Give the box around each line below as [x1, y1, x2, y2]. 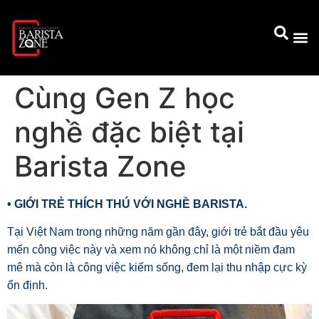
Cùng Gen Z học [14, 80, 235, 115]
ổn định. [7, 278, 48, 291]
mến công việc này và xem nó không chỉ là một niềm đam [7, 243, 295, 256]
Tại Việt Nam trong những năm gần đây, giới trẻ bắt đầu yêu [7, 225, 309, 238]
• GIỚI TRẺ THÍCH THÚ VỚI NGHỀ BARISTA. [7, 197, 247, 210]
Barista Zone [14, 148, 187, 184]
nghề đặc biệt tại [14, 114, 244, 150]
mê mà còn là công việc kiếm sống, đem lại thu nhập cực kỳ [7, 261, 307, 273]
